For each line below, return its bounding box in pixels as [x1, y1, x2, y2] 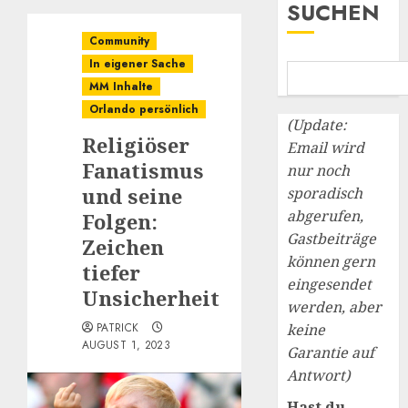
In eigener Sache [89, 56, 186, 72]
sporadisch [287, 183, 363, 203]
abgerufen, [287, 206, 364, 226]
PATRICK [97, 320, 139, 336]
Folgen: [82, 208, 158, 235]
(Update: [287, 115, 348, 135]
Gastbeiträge [287, 229, 377, 249]
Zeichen [82, 233, 164, 260]
